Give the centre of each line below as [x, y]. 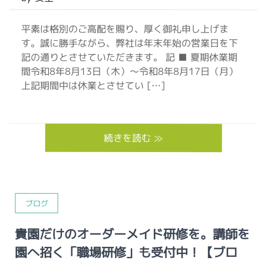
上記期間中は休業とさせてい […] [94, 85]
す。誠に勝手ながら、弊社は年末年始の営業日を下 [130, 43]
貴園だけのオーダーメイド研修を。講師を [133, 234]
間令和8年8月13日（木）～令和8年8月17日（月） [130, 71]
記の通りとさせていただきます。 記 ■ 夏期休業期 [130, 57]
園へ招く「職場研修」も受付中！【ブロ [126, 252]
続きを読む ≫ [133, 138]
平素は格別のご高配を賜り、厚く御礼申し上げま [125, 29]
